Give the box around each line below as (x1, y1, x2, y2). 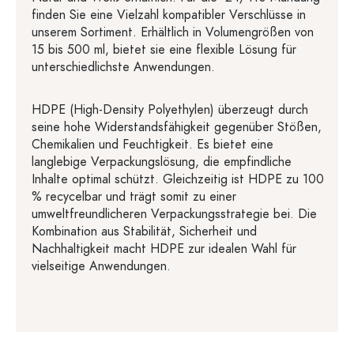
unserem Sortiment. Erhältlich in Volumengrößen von (32, 24, 314, 41)
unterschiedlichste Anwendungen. (32, 58, 215, 76)
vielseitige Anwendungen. (32, 258, 171, 275)
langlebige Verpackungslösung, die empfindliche (32, 153, 292, 171)
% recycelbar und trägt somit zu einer (32, 188, 236, 205)
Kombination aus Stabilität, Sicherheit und (32, 223, 257, 240)
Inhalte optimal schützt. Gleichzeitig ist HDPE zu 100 (32, 171, 324, 188)
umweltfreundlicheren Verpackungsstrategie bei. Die (32, 205, 317, 223)
